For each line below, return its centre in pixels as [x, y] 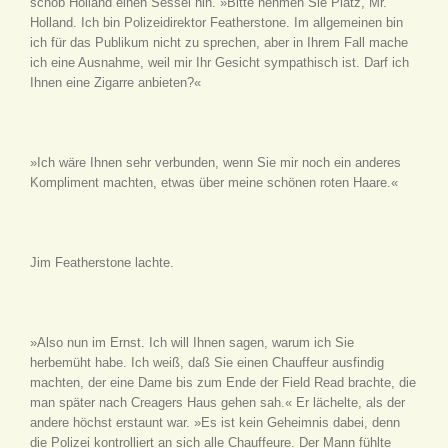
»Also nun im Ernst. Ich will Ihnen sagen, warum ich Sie [192, 342]
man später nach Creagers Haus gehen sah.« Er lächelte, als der [217, 402]
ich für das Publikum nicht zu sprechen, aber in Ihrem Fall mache [219, 42]
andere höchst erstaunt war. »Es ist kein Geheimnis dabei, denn [215, 422]
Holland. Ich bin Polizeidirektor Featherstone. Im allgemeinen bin [216, 22]
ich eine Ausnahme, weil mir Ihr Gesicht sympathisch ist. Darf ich [219, 62]
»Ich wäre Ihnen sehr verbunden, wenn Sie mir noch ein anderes [215, 162]
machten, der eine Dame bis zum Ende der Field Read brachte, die [223, 382]
